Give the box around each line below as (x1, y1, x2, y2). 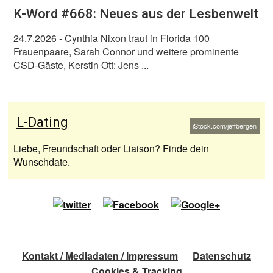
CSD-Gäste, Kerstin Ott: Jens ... (13, 58, 149, 73)
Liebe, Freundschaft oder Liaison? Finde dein (13, 141, 210, 155)
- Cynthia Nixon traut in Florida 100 (57, 31, 210, 46)
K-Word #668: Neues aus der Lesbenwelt (13, 5, 259, 21)
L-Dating (16, 115, 68, 130)
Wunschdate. (13, 154, 71, 169)
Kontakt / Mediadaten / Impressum (22, 249, 178, 263)
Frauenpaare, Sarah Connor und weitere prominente (13, 44, 239, 59)
